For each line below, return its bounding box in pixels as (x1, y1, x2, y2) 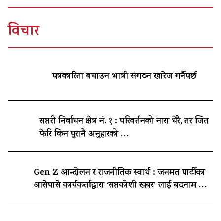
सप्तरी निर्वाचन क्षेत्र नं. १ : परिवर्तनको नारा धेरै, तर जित (39, 114, 209, 129)
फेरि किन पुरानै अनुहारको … (39, 127, 129, 142)
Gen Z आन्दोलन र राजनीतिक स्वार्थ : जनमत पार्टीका (33, 166, 205, 180)
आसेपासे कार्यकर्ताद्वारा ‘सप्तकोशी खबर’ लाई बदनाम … (33, 179, 207, 193)
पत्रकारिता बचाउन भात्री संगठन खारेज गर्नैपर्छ (52, 70, 197, 84)
